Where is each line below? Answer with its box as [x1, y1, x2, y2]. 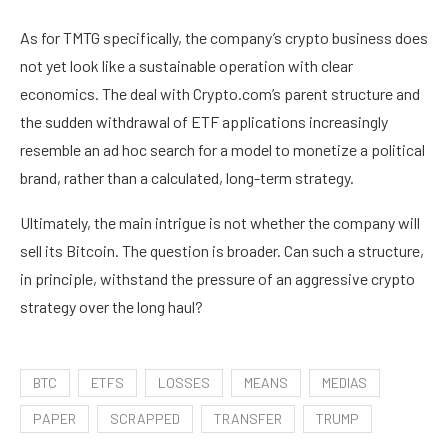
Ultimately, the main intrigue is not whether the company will [20, 212, 420, 232]
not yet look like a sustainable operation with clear [20, 55, 353, 75]
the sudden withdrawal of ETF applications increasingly [20, 111, 388, 131]
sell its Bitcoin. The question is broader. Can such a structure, [20, 240, 424, 260]
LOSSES [158, 373, 210, 391]
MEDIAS [322, 373, 367, 391]
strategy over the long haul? [20, 296, 203, 316]
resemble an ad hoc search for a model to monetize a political [20, 139, 425, 159]
